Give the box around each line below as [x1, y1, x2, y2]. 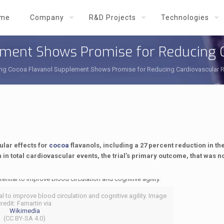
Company [30, 13, 64, 21]
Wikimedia [9, 207, 40, 214]
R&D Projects [89, 13, 136, 21]
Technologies [161, 13, 209, 21]
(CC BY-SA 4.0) [3, 214, 46, 222]
